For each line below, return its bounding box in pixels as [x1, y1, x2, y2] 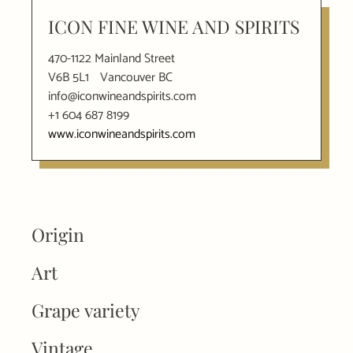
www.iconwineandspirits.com [48, 123, 195, 145]
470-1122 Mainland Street [48, 47, 175, 69]
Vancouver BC [100, 66, 173, 88]
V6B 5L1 [48, 66, 89, 88]
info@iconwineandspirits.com [48, 85, 196, 107]
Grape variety [32, 297, 140, 322]
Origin [32, 221, 84, 247]
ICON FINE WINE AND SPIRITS [48, 13, 299, 39]
